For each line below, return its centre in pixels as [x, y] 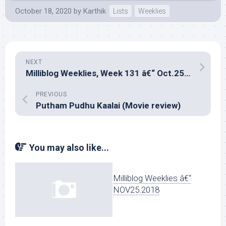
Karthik [95, 11]
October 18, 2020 [43, 11]
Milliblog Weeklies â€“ [152, 178]
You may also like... [69, 148]
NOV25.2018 [136, 190]
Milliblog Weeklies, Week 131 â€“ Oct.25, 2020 [187, 73]
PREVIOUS [51, 94]
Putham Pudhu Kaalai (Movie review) [108, 105]
